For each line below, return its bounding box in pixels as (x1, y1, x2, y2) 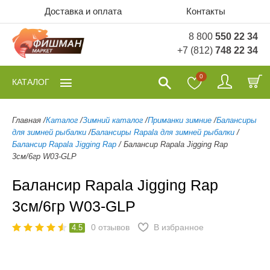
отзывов (98, 222, 130, 232)
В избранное (154, 222, 204, 232)
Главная (12, 116, 41, 125)
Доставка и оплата (44, 6, 122, 16)
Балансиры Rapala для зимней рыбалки (91, 128, 234, 137)
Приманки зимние (148, 116, 212, 125)
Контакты (186, 6, 226, 16)
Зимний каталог (83, 116, 143, 125)
